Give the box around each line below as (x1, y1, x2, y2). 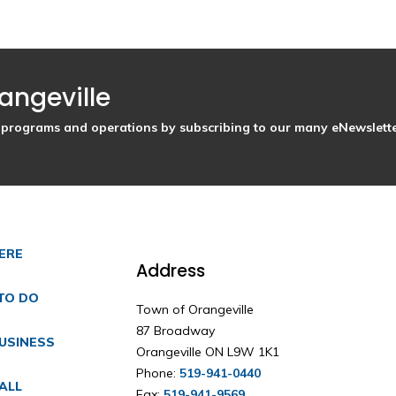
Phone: (135, 364, 179, 381)
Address (135, 258, 205, 283)
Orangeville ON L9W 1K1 (135, 343, 279, 360)
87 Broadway (135, 322, 215, 339)
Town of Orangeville (135, 301, 254, 317)
